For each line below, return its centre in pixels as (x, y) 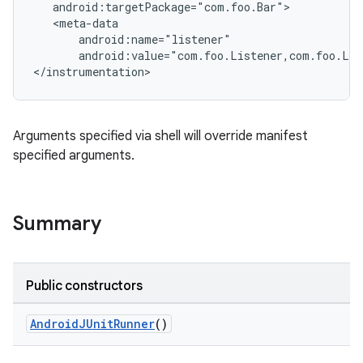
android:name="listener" (132, 39)
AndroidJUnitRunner (92, 324)
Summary (57, 224)
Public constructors (84, 286)
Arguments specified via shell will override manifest (160, 136)
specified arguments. (74, 156)
